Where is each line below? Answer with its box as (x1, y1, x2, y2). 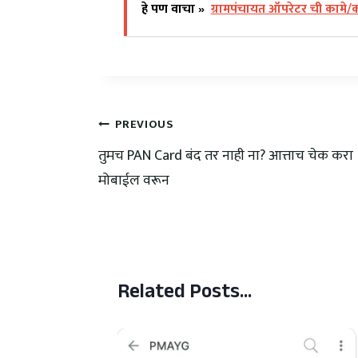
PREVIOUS (115, 115, 174, 135)
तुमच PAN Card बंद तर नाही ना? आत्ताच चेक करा (97, 144, 353, 169)
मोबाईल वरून (97, 169, 169, 193)
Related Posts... (117, 277, 252, 312)
